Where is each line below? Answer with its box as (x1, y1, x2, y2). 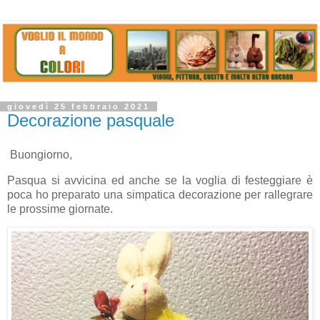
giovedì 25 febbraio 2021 (7, 101, 150, 111)
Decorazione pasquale (7, 110, 174, 130)
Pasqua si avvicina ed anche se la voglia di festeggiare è (7, 174, 313, 186)
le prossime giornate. (7, 202, 113, 215)
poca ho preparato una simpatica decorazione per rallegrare (7, 188, 313, 201)
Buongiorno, (7, 148, 72, 161)
